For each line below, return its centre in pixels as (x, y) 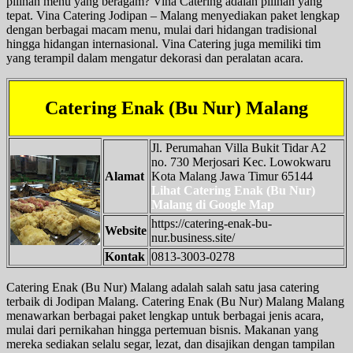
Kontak (125, 256)
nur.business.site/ (193, 237)
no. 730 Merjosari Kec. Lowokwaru (241, 162)
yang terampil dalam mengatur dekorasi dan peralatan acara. (155, 58)
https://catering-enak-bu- (212, 223)
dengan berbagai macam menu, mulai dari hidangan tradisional (162, 29)
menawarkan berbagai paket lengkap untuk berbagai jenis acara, (165, 315)
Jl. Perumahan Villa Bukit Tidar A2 (239, 147)
